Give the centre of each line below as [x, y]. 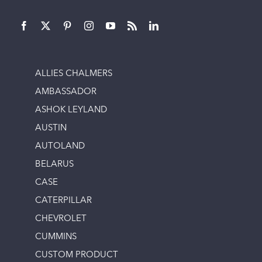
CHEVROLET [61, 219]
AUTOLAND [60, 147]
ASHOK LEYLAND [71, 111]
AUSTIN [51, 129]
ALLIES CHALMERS [74, 74]
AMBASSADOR [66, 92]
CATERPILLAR [63, 201]
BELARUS [54, 165]
